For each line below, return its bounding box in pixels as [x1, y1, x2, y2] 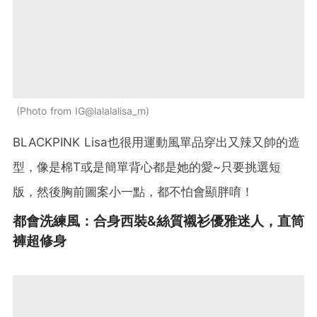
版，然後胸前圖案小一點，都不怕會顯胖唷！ [13, 185, 253, 200]
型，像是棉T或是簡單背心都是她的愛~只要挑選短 [13, 160, 281, 175]
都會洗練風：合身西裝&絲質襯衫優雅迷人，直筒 [13, 213, 304, 230]
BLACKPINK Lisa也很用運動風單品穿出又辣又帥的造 [13, 135, 300, 150]
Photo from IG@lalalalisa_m [20, 105, 146, 117]
